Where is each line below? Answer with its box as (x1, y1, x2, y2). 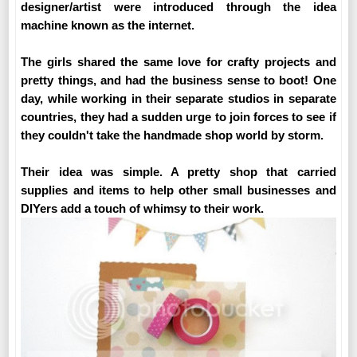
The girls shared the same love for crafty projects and (21, 55, 336, 69)
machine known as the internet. (21, 18, 198, 33)
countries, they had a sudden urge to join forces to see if (21, 110, 336, 124)
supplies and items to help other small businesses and (21, 183, 336, 198)
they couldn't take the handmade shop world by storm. (21, 128, 328, 143)
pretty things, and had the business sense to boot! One (21, 73, 336, 88)
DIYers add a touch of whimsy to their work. (21, 202, 265, 216)
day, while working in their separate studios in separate (21, 92, 336, 106)
